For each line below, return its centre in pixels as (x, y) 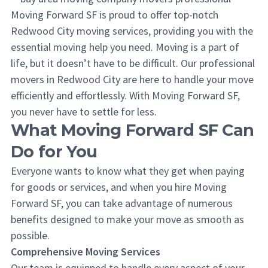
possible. (30, 235)
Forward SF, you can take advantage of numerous (122, 203)
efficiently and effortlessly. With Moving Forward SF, (125, 95)
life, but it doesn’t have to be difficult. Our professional (133, 63)
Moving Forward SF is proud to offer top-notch (115, 15)
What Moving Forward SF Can (133, 130)
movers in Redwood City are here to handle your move (132, 79)
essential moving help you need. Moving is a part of (125, 47)
